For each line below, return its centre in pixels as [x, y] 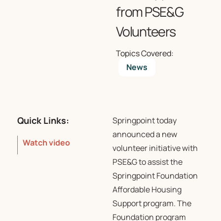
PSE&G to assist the [147, 162]
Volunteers [146, 31]
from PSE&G [150, 12]
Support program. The [152, 203]
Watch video [46, 143]
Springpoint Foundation [155, 176]
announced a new [145, 134]
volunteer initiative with [155, 148]
